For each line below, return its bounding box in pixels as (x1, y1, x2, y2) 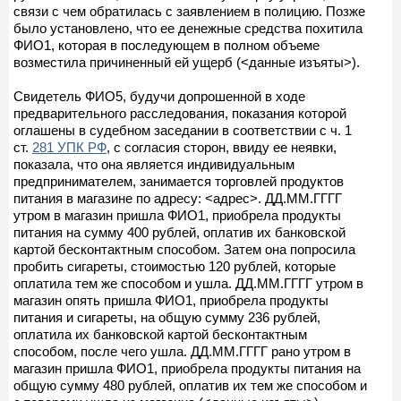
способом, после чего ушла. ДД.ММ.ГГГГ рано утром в (13, 343, 351, 359)
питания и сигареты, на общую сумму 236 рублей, (13, 309, 320, 325)
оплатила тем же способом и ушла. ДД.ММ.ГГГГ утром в (13, 275, 363, 291)
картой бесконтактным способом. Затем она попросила (13, 241, 355, 257)
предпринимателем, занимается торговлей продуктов (13, 173, 344, 189)
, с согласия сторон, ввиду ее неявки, (107, 139, 337, 155)
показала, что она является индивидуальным (13, 156, 294, 172)
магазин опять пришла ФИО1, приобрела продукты (13, 292, 328, 308)
